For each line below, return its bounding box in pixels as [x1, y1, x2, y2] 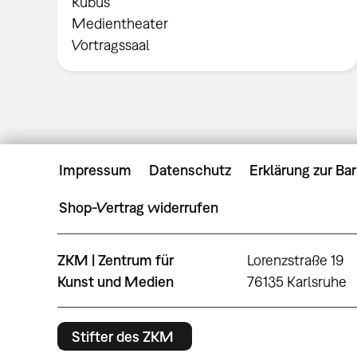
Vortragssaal [72, 37, 151, 54]
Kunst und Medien [57, 273, 174, 290]
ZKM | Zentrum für [57, 251, 174, 269]
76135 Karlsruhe [247, 273, 347, 290]
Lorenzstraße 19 [247, 251, 345, 269]
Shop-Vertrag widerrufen [59, 198, 218, 216]
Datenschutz [149, 161, 232, 178]
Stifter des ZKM [72, 328, 175, 345]
